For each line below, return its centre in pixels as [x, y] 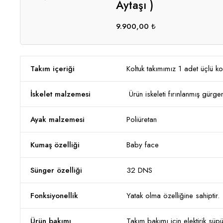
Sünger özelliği [56, 170]
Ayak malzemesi [57, 119]
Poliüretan [142, 119]
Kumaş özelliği [55, 145]
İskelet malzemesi [60, 94]
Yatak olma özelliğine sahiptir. [173, 196]
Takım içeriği [53, 69]
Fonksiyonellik [54, 196]
